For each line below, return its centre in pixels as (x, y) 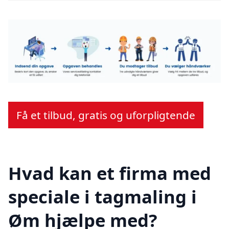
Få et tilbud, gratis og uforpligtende (106, 115)
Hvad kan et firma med (110, 173)
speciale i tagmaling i (102, 197)
